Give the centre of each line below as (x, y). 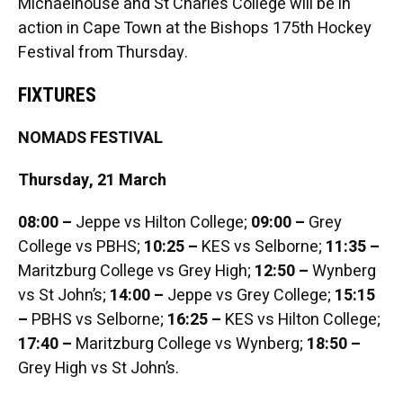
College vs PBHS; (81, 247)
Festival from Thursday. (103, 53)
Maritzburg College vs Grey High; (136, 272)
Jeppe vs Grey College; (249, 296)
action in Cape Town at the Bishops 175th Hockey (194, 29)
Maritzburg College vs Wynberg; (189, 345)
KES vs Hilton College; (300, 320)
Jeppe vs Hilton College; (161, 223)
